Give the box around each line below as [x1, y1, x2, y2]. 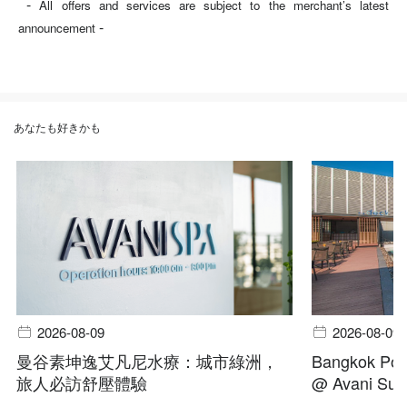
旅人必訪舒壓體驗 [16, 371, 148, 395]
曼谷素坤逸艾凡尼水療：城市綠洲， [16, 349, 279, 373]
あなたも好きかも [14, 119, 101, 135]
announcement [18, 19, 95, 37]
